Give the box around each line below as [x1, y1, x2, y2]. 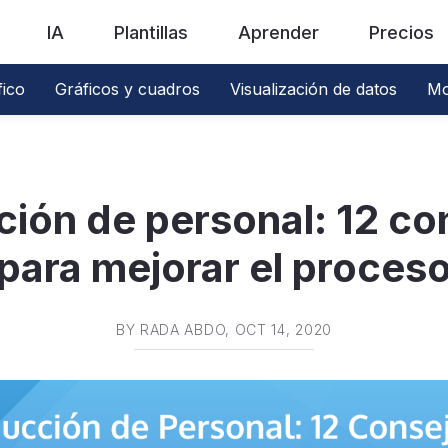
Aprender [238, 21, 319, 43]
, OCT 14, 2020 [225, 321, 333, 338]
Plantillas [114, 21, 188, 43]
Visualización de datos [230, 79, 397, 99]
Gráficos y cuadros [55, 79, 200, 99]
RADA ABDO [139, 321, 226, 338]
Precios [369, 21, 434, 43]
